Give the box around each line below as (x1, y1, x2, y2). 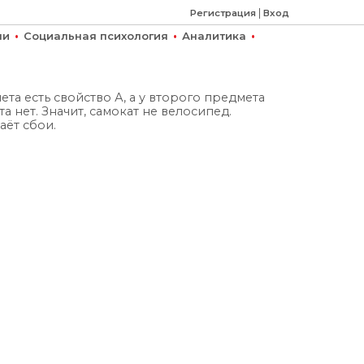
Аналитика (182, 29, 246, 42)
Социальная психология (24, 29, 168, 42)
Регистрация (190, 7, 256, 19)
